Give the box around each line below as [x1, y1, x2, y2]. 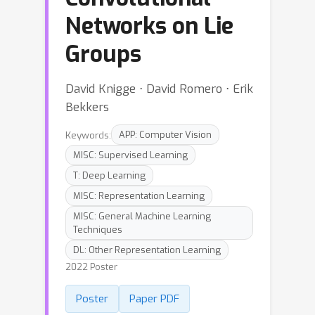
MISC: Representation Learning [73, 190, 205, 202]
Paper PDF [129, 292, 179, 306]
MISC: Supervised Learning [73, 149, 188, 161]
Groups [65, 39, 141, 69]
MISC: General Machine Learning [73, 210, 211, 222]
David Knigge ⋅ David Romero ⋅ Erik [65, 81, 253, 96]
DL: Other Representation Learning [73, 244, 221, 256]
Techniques [73, 224, 122, 236]
